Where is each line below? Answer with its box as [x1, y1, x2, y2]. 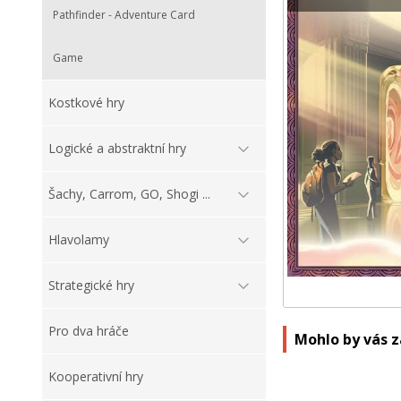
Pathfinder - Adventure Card [53, 7, 195, 23]
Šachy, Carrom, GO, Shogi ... [48, 185, 210, 203]
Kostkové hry [48, 94, 124, 112]
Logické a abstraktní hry [48, 140, 186, 158]
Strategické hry [48, 277, 134, 294]
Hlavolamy [48, 231, 109, 249]
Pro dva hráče [48, 322, 129, 340]
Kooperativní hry [48, 368, 143, 386]
